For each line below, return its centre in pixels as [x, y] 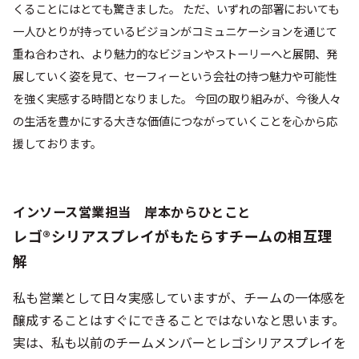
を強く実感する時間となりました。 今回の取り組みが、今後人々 [177, 99]
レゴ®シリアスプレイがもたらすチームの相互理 [173, 236]
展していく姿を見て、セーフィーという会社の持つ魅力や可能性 [175, 76]
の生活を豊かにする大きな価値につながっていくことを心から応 [175, 121]
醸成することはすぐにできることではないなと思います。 [179, 320]
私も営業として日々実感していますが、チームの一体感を [179, 298]
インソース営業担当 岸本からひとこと [132, 212]
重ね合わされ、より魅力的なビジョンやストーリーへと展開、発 [175, 54]
